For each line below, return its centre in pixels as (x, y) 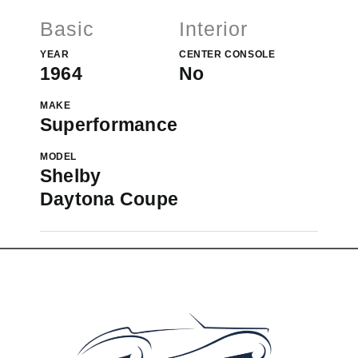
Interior (213, 29)
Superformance (109, 125)
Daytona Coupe (109, 199)
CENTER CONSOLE (227, 55)
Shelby (71, 176)
